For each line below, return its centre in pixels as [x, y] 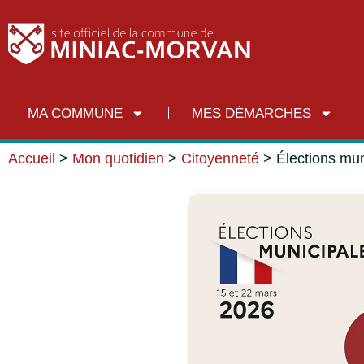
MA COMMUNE [75, 113]
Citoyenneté [220, 158]
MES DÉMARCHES [251, 113]
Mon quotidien [118, 158]
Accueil [32, 158]
